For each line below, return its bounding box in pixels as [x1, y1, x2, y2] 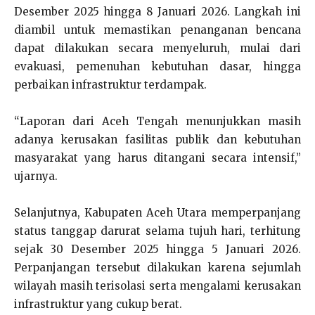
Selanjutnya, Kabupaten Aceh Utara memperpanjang [14, 206, 301, 219]
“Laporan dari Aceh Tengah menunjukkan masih [14, 115, 301, 128]
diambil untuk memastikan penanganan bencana [14, 23, 301, 37]
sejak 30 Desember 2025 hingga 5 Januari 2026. [14, 243, 301, 256]
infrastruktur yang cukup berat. [14, 297, 182, 311]
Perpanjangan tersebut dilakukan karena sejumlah [14, 261, 301, 274]
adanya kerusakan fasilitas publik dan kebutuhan [14, 133, 301, 146]
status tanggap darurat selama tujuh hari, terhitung [14, 224, 301, 238]
